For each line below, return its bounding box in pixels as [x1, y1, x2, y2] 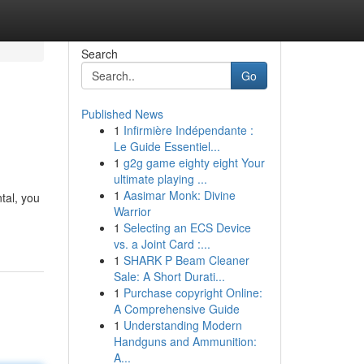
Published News [80, 106, 163, 122]
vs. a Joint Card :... [113, 236, 210, 252]
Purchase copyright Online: [123, 284, 262, 301]
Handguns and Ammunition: [113, 333, 257, 349]
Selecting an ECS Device [123, 219, 251, 236]
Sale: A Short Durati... [113, 268, 225, 284]
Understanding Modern [123, 317, 242, 333]
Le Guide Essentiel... [113, 138, 220, 154]
